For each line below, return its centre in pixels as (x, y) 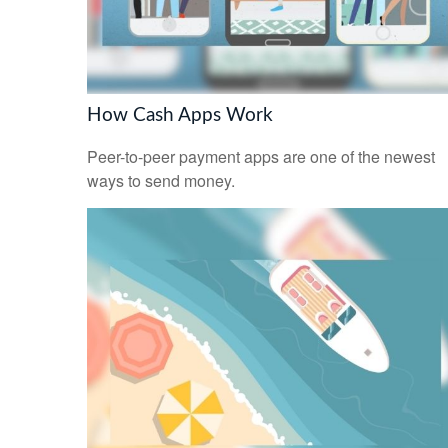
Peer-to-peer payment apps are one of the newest (261, 157)
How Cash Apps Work (180, 115)
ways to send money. (161, 181)
